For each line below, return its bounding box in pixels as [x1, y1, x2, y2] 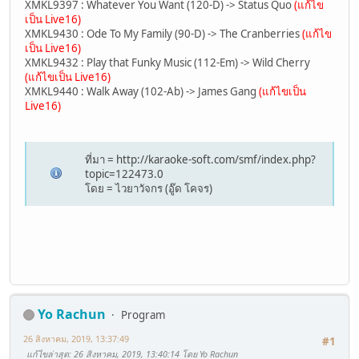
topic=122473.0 [85, 167, 164, 182]
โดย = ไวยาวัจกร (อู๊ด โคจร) [85, 181, 213, 196]
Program [121, 307, 165, 322]
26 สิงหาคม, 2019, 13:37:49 [23, 332, 129, 345]
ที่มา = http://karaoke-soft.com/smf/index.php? [85, 152, 317, 167]
